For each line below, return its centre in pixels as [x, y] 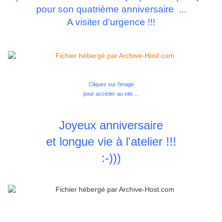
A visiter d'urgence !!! [111, 22]
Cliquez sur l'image [111, 84]
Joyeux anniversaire [111, 125]
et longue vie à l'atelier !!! [111, 142]
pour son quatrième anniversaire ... [111, 9]
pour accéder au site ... [111, 94]
